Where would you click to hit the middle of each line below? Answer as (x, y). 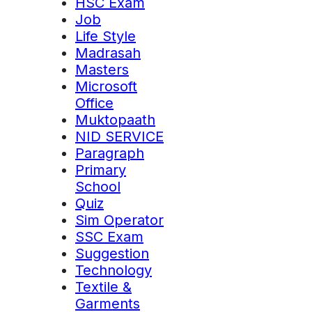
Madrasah (108, 53)
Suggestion (112, 254)
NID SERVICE (119, 137)
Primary (101, 170)
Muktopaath (115, 120)
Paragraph (110, 154)
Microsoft (106, 87)
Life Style (106, 37)
